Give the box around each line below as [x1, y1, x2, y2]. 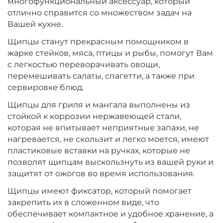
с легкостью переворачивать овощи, [7, 60, 160, 70]
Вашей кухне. [7, 19, 63, 29]
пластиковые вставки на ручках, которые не [7, 146, 190, 156]
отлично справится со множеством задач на [7, 8, 192, 18]
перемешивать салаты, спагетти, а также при [7, 71, 195, 81]
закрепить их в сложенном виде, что [7, 198, 159, 208]
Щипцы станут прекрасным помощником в [7, 37, 189, 47]
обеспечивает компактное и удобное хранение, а [7, 209, 214, 219]
